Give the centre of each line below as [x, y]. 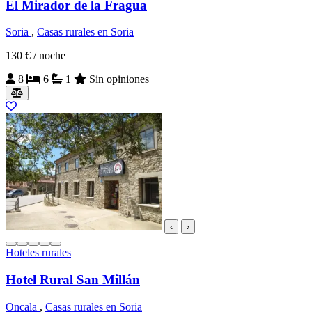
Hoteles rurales [38, 253]
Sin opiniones [119, 79]
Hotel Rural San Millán [73, 280]
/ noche [49, 56]
